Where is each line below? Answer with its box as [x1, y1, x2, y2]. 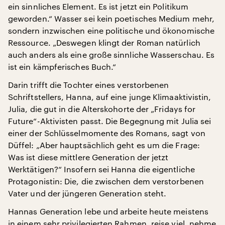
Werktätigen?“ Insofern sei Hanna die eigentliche [8, 164, 195, 174]
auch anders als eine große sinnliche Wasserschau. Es [8, 50, 215, 59]
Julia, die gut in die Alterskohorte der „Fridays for [8, 104, 196, 114]
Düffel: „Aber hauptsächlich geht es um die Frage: [8, 140, 200, 150]
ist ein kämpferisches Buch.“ [8, 62, 117, 71]
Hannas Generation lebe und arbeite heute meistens [8, 206, 208, 216]
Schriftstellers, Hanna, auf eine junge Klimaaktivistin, [8, 92, 211, 101]
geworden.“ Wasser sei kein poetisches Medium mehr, [8, 14, 214, 23]
